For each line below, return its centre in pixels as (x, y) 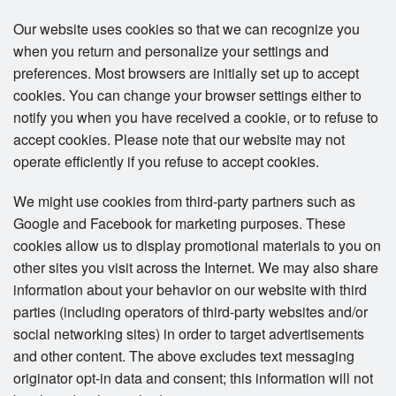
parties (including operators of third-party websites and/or (190, 312)
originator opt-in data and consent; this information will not (193, 378)
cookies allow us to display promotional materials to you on (197, 246)
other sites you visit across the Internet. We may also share (196, 268)
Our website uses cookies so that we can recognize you (187, 29)
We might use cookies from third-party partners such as (184, 202)
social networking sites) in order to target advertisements (189, 334)
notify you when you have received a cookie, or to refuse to (196, 118)
